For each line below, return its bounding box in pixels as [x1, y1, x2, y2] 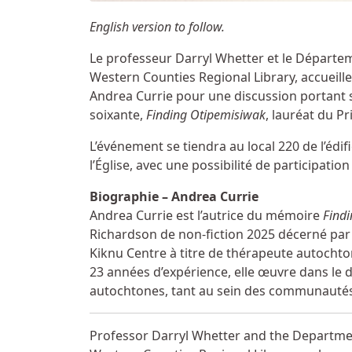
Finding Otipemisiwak [146, 106, 266, 124]
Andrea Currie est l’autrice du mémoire [90, 207, 323, 225]
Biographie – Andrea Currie [90, 188, 258, 206]
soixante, [90, 106, 146, 124]
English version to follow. [90, 18, 225, 36]
